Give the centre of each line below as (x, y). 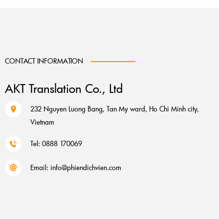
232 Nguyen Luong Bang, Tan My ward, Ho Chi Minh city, (115, 109)
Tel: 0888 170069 (56, 143)
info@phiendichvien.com (86, 167)
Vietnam (42, 122)
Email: (40, 167)
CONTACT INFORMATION (44, 61)
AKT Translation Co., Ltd (64, 88)
